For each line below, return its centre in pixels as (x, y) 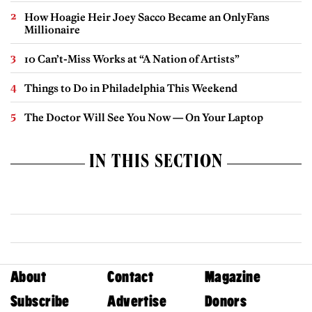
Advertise (137, 301)
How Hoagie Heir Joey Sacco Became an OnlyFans (147, 17)
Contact (131, 276)
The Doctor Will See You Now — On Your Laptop (144, 118)
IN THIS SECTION (156, 164)
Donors (226, 301)
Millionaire (52, 30)
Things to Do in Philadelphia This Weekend (131, 88)
